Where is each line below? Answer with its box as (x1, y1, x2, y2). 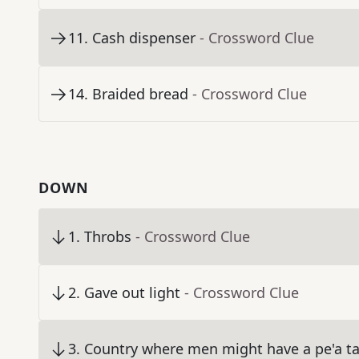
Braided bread (92, 84, 188, 104)
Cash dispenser (92, 28, 196, 48)
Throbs (84, 227, 131, 247)
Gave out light (84, 283, 180, 303)
